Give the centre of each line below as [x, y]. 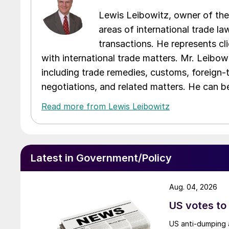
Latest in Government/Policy [101, 158]
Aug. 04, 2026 [193, 187]
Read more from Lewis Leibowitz [106, 106]
